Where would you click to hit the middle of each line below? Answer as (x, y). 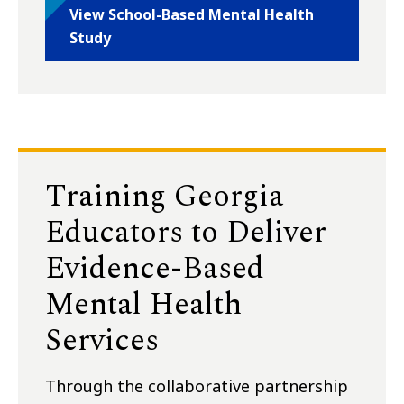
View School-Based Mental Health (192, 15)
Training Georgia (165, 197)
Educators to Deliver (186, 233)
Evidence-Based (155, 269)
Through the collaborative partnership (197, 386)
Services (102, 341)
